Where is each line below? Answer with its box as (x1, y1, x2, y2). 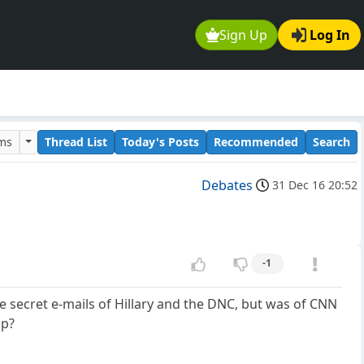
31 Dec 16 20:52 (272, 177, 357, 193)
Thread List (45, 133, 107, 149)
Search (313, 133, 350, 149)
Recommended (214, 133, 298, 149)
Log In (310, 26, 350, 45)
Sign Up (219, 26, 268, 45)
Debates (201, 176, 253, 195)
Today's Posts (122, 133, 199, 149)
